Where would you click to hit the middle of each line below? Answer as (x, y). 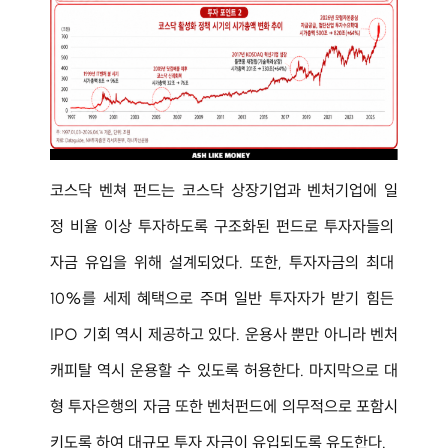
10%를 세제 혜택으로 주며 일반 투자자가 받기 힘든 (224, 297)
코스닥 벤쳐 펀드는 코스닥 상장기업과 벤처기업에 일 (224, 189)
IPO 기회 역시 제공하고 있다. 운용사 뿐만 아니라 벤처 (224, 333)
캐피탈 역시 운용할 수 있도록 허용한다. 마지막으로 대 (224, 369)
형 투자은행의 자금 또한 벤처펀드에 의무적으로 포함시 (224, 405)
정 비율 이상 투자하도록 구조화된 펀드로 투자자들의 (224, 225)
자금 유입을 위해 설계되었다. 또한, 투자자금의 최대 (224, 261)
